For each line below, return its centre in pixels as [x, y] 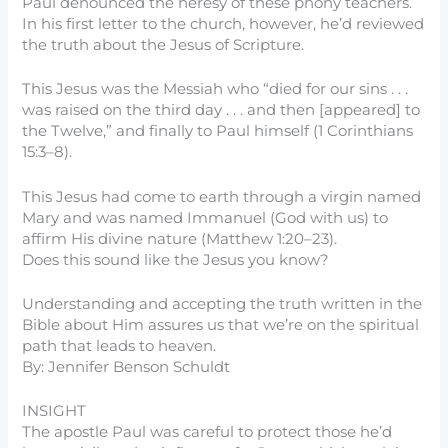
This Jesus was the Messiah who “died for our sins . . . [215, 89]
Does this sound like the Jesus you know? [176, 259]
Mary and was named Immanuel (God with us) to [205, 217]
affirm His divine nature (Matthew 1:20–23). [180, 238]
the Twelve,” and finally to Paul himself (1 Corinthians [218, 131]
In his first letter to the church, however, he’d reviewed [223, 23]
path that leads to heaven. [119, 345]
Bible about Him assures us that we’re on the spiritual [221, 324]
